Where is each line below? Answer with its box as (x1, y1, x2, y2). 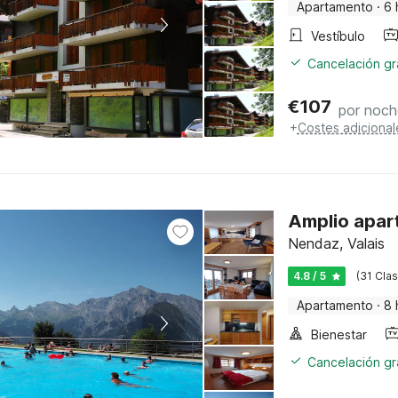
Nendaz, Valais (287, 235, 385, 252)
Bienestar (310, 327, 367, 342)
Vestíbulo (310, 28, 365, 44)
